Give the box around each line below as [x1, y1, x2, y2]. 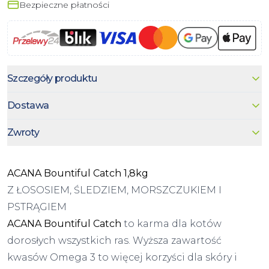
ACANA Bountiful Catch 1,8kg [7, 167, 148, 179]
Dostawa [7, 99, 49, 111]
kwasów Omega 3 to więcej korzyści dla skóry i [7, 251, 237, 263]
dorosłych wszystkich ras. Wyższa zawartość [7, 234, 222, 246]
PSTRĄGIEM [7, 201, 67, 213]
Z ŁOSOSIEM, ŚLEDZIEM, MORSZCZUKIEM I [7, 184, 222, 196]
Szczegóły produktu [7, 72, 97, 84]
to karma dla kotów [121, 217, 222, 229]
